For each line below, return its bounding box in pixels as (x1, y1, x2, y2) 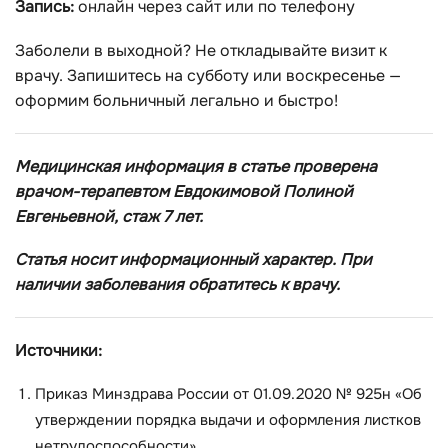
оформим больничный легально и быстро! (15, 89, 338, 111)
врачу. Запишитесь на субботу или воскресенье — (15, 64, 401, 86)
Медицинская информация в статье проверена (15, 155, 377, 177)
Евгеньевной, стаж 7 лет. (15, 205, 203, 227)
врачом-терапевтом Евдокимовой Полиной (15, 180, 353, 202)
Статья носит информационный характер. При (15, 249, 372, 271)
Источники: (15, 340, 102, 362)
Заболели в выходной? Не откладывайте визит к (15, 39, 387, 61)
